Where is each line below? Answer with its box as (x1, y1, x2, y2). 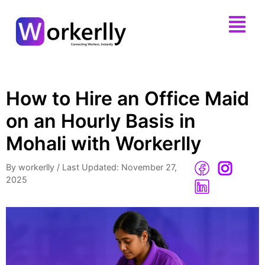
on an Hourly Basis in (6, 109, 196, 132)
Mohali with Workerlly (6, 132, 201, 155)
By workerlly (6, 162, 54, 172)
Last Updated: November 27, (62, 162, 177, 172)
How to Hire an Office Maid (6, 87, 249, 110)
